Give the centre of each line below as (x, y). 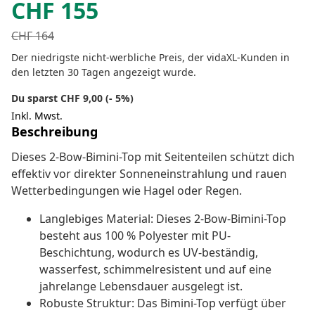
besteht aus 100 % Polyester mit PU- (135, 236)
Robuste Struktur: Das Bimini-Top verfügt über (163, 303)
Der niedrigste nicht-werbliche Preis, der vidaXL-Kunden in (150, 58)
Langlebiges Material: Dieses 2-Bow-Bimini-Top (163, 219)
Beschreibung (54, 132)
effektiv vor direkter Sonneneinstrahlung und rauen (149, 174)
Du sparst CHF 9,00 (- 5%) (72, 98)
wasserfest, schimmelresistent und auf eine (155, 270)
